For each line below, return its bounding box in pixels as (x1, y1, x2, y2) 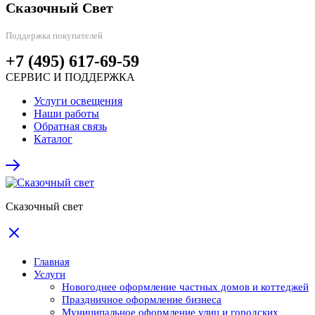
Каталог (34, 132, 72, 145)
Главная (34, 255, 70, 267)
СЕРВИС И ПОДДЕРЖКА (6, 70, 135, 83)
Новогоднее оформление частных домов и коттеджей (62, 281, 309, 292)
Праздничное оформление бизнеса (62, 293, 221, 305)
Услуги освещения (34, 94, 122, 107)
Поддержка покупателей (6, 30, 103, 41)
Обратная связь (34, 120, 107, 132)
